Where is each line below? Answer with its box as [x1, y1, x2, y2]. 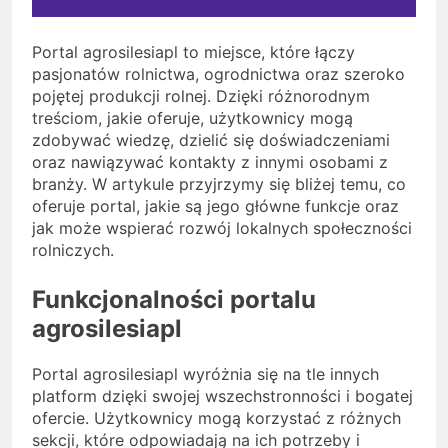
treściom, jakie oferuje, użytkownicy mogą [32, 108, 353, 129]
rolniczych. [32, 240, 114, 261]
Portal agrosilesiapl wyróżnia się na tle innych [32, 364, 379, 385]
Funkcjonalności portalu [32, 285, 316, 315]
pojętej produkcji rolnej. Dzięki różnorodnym [32, 86, 370, 107]
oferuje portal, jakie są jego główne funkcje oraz [32, 196, 399, 217]
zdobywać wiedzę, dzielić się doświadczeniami [32, 130, 390, 151]
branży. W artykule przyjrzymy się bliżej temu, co [32, 174, 406, 195]
